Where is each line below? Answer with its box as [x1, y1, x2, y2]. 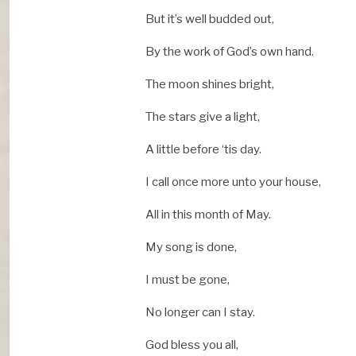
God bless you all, [145, 338, 238, 353]
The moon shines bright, [145, 77, 274, 92]
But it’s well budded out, [145, 12, 274, 27]
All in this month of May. [145, 207, 271, 222]
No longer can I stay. [145, 305, 255, 320]
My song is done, [145, 240, 237, 255]
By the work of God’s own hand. [145, 44, 314, 60]
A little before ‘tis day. [145, 142, 261, 157]
